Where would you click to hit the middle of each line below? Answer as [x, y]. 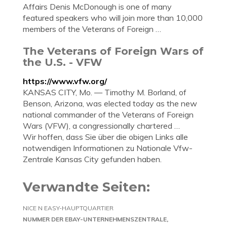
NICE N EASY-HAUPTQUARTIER [68, 208]
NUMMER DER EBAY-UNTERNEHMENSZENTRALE [95, 219]
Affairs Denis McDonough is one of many [97, 7]
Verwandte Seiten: [86, 187]
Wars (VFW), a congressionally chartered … [101, 126]
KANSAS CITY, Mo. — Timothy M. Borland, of [105, 92]
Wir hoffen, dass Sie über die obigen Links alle [105, 137]
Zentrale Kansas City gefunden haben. [92, 159]
